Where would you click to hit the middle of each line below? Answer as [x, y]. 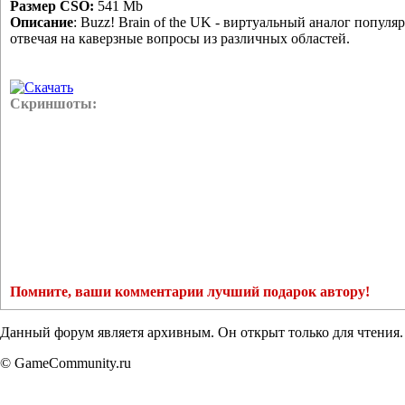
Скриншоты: [53, 103]
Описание [42, 22]
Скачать [49, 87]
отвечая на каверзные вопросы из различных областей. [180, 38]
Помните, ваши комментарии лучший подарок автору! [190, 291]
